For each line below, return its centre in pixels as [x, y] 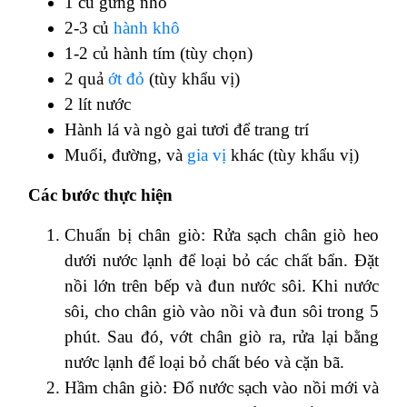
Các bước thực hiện [103, 194]
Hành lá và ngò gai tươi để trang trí [187, 129]
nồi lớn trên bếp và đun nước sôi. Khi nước [222, 285]
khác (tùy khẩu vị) [293, 154]
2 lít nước [98, 104]
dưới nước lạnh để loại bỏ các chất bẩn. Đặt [222, 260]
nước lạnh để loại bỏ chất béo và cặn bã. [204, 362]
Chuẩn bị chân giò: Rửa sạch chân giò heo [222, 234]
